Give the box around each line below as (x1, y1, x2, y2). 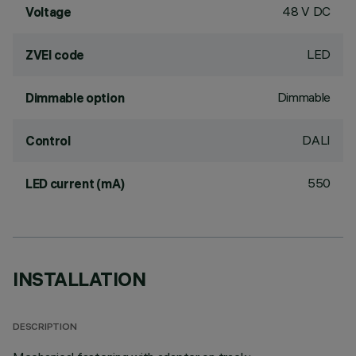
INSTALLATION (13, 267, 146, 291)
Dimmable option (25, 90, 125, 106)
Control (25, 133, 71, 149)
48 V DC (282, 3, 331, 19)
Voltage (25, 4, 72, 20)
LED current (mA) (25, 176, 125, 192)
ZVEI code (25, 47, 85, 63)
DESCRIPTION (13, 323, 77, 333)
